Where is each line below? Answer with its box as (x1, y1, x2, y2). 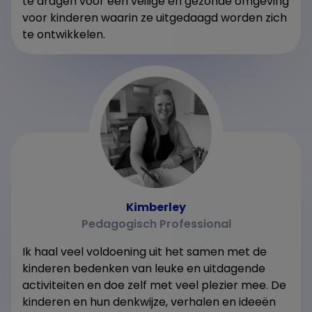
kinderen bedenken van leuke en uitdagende (22, 260, 265, 276)
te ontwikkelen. (22, 26, 105, 42)
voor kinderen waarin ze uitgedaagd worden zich (22, 9, 287, 26)
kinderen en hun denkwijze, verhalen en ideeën (22, 293, 276, 310)
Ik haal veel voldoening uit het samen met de (22, 243, 267, 260)
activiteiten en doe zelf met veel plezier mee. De (22, 276, 286, 293)
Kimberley (126, 198, 186, 215)
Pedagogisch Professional (81, 215, 231, 232)
